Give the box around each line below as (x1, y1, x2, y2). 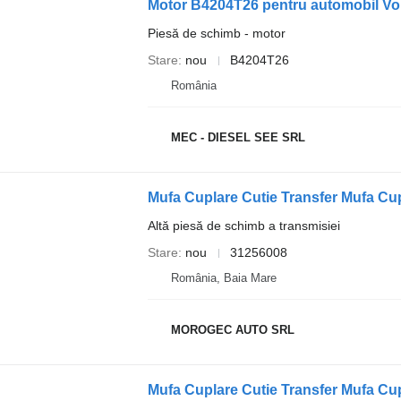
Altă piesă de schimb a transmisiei (147, 218, 340, 233)
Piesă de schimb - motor (147, 26, 286, 40)
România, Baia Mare (170, 271, 277, 285)
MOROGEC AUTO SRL (170, 322, 294, 337)
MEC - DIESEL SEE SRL (170, 130, 305, 144)
